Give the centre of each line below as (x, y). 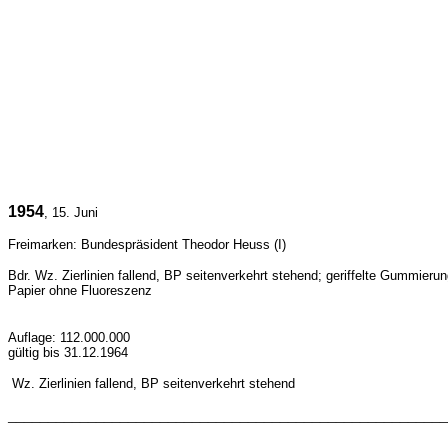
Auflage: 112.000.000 (69, 337)
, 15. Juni (71, 212)
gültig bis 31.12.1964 (68, 352)
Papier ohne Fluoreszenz (80, 290)
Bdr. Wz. (35, 275)
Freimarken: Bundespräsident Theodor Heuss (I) (147, 244)
